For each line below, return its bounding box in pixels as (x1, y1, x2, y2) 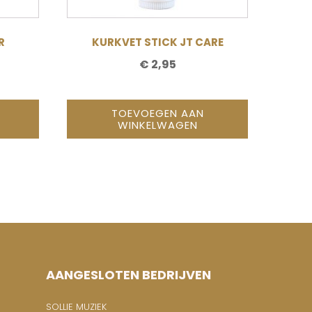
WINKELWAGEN (117, 118, 198, 132)
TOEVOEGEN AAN (111, 106, 204, 120)
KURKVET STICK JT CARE (91, 34, 224, 49)
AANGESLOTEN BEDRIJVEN (46, 266, 211, 283)
